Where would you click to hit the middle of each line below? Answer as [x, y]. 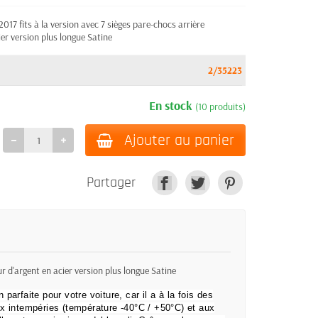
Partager [111, 183]
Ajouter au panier [179, 140]
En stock [172, 105]
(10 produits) [220, 106]
